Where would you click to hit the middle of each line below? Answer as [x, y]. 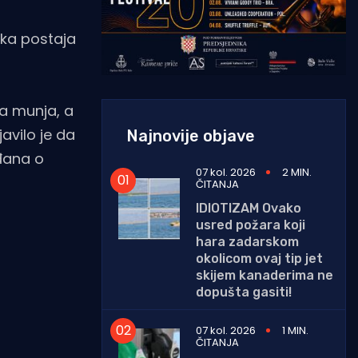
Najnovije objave [191, 135]
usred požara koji [251, 225]
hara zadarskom [247, 241]
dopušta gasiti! [244, 292]
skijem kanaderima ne [265, 275]
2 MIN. [297, 172]
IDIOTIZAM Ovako [249, 208]
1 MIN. [295, 330]
